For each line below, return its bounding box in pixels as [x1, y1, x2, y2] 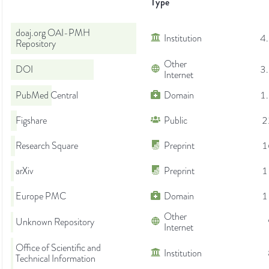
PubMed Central [16, 89, 78, 103]
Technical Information [16, 252, 95, 266]
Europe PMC [16, 190, 66, 204]
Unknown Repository [16, 216, 94, 229]
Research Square [16, 139, 78, 153]
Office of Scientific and [16, 241, 101, 255]
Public [164, 114, 187, 128]
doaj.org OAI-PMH [16, 26, 90, 40]
